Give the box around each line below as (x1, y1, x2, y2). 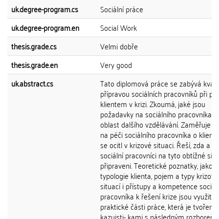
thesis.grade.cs (11, 39, 57, 53)
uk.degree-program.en (11, 21, 79, 34)
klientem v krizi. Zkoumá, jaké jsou (100, 97, 205, 110)
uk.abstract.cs (11, 76, 53, 90)
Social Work (100, 21, 137, 34)
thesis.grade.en (11, 58, 58, 71)
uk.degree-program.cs (11, 2, 78, 16)
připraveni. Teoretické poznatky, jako (100, 158, 213, 172)
